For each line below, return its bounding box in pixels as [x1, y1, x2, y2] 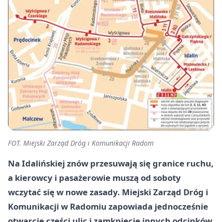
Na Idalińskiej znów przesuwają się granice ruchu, [8, 157, 214, 169]
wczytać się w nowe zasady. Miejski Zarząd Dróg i [8, 186, 208, 198]
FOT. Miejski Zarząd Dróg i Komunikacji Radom [8, 138, 154, 148]
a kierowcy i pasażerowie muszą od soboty [8, 171, 181, 183]
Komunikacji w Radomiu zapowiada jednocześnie [8, 200, 208, 212]
